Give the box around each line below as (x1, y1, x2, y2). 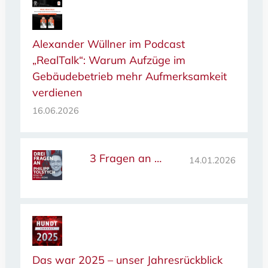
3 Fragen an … (89, 151, 162, 166)
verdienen (32, 86, 83, 100)
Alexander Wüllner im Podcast (32, 37, 185, 51)
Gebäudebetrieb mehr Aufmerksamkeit (32, 69, 227, 84)
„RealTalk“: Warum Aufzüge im (32, 53, 185, 68)
